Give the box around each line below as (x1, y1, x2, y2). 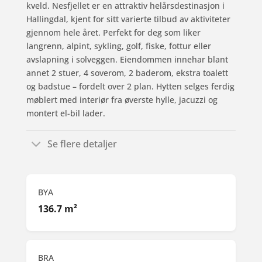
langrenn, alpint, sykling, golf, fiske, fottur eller (26, 40, 211, 51)
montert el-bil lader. (26, 107, 105, 119)
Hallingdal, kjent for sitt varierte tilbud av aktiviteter (26, 13, 230, 25)
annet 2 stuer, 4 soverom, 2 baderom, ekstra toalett (26, 67, 228, 78)
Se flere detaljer (47, 137, 118, 150)
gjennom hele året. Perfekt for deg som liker (26, 26, 201, 38)
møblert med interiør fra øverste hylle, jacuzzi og (26, 94, 218, 105)
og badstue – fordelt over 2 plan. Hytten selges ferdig (26, 80, 235, 92)
